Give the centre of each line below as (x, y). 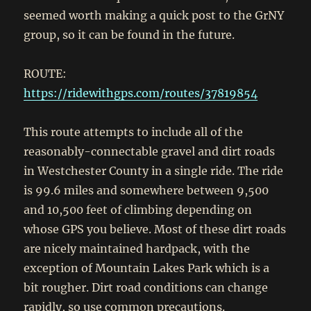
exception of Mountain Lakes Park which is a (147, 268)
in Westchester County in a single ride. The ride (154, 171)
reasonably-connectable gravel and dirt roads (150, 152)
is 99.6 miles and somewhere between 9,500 (146, 191)
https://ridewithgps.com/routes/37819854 (141, 93)
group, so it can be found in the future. (129, 35)
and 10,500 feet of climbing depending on (138, 210)
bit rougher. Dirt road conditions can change (146, 288)
